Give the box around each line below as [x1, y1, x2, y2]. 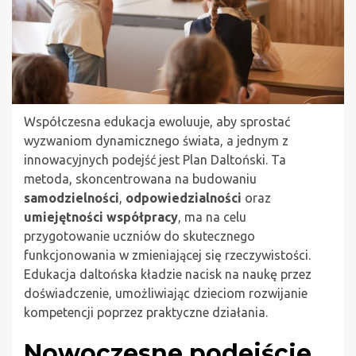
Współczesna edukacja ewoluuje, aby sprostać [24, 114, 290, 129]
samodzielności [24, 190, 119, 205]
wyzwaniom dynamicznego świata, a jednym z [24, 133, 288, 148]
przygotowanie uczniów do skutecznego [24, 228, 255, 243]
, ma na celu [178, 209, 246, 224]
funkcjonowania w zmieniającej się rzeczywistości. [24, 247, 311, 262]
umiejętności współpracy [24, 209, 178, 224]
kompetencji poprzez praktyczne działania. [24, 304, 268, 319]
